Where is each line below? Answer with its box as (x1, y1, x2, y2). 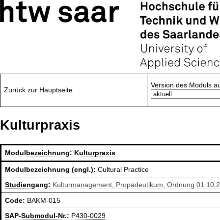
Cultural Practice (98, 165, 149, 174)
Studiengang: (5, 181, 53, 189)
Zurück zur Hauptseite (4, 86, 73, 94)
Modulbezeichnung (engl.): (5, 165, 98, 174)
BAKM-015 (27, 196, 61, 205)
